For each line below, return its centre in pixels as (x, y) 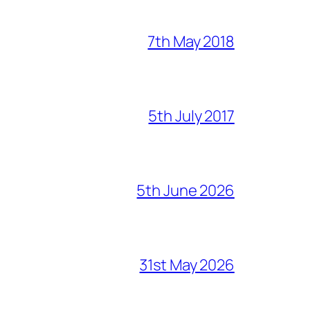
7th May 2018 (191, 41)
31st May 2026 (187, 265)
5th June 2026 (186, 190)
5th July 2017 (191, 116)
